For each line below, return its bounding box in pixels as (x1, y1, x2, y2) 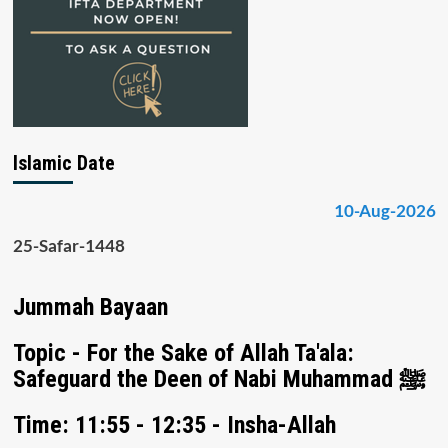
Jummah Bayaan (12, 293, 168, 322)
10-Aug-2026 (333, 199, 436, 221)
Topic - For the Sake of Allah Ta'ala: (12, 339, 354, 368)
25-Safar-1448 (12, 235, 125, 257)
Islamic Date (12, 150, 115, 175)
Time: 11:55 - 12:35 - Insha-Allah (12, 411, 336, 440)
